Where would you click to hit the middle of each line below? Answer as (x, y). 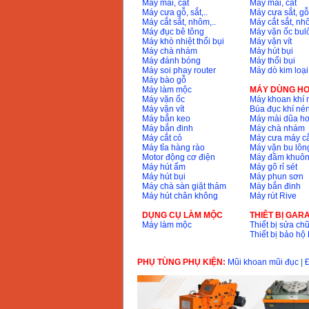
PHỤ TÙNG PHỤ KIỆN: (182, 262)
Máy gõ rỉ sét (273, 167)
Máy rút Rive (273, 196)
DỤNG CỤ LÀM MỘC (182, 216)
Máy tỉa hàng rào (173, 148)
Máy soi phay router (179, 71)
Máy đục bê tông (173, 32)
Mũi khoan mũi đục (263, 262)
